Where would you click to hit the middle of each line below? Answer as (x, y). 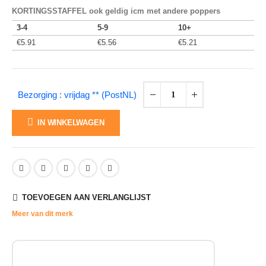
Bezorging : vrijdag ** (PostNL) (77, 94)
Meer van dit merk (42, 214)
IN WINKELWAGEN (71, 122)
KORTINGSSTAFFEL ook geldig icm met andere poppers (116, 11)
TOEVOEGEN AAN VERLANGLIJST (86, 198)
